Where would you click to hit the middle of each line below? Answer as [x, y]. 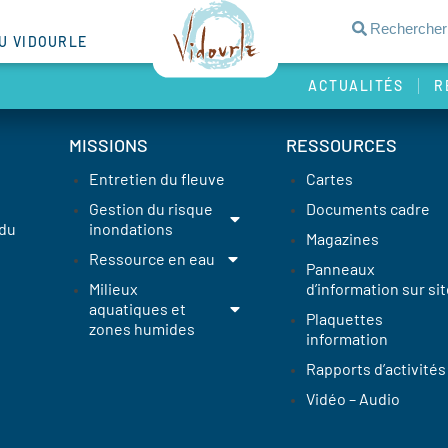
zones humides [141, 328]
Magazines [342, 238]
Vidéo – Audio [352, 398]
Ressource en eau [151, 258]
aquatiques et [137, 308]
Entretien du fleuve [156, 178]
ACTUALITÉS [356, 85]
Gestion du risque [150, 208]
